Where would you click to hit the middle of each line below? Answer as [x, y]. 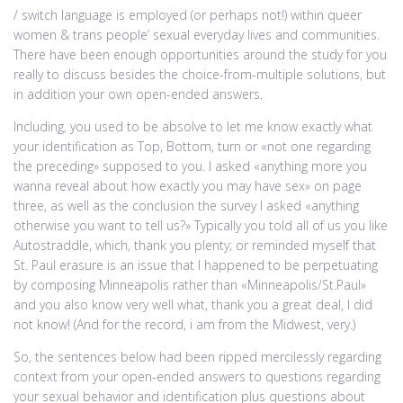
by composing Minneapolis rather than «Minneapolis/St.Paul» [190, 285]
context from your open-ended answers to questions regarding [197, 377]
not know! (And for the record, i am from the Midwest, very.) [184, 325]
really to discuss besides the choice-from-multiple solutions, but [200, 75]
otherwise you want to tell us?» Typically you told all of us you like [201, 226]
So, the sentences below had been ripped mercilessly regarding [197, 357]
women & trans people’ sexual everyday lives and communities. [197, 35]
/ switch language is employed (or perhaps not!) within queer [188, 15]
